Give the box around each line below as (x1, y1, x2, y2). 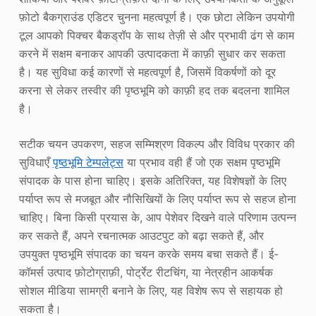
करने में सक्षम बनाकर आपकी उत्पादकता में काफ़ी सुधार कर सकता (18, 47, 286, 61)
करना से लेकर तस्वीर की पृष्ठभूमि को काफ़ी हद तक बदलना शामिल (18, 83, 290, 97)
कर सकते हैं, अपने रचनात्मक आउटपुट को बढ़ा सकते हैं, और (18, 229, 264, 243)
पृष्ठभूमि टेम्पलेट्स (52, 155, 123, 169)
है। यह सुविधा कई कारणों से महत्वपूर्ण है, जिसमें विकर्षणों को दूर (18, 65, 276, 79)
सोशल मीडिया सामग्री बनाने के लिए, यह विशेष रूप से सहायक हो (18, 284, 283, 298)
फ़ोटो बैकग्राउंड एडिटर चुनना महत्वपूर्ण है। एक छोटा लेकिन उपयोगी (18, 10, 295, 24)
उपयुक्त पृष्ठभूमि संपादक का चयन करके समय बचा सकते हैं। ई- (18, 247, 279, 261)
